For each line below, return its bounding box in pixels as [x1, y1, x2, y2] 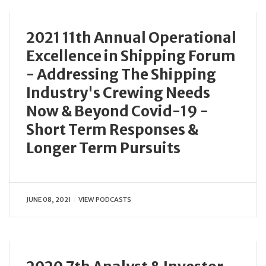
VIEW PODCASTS [78, 195, 131, 204]
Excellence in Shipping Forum [26, 46, 236, 65]
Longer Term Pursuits [26, 138, 180, 157]
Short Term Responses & [26, 120, 198, 139]
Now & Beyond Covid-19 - [26, 102, 208, 121]
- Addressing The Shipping [26, 65, 216, 84]
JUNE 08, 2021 [26, 195, 71, 204]
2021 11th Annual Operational [26, 28, 236, 47]
